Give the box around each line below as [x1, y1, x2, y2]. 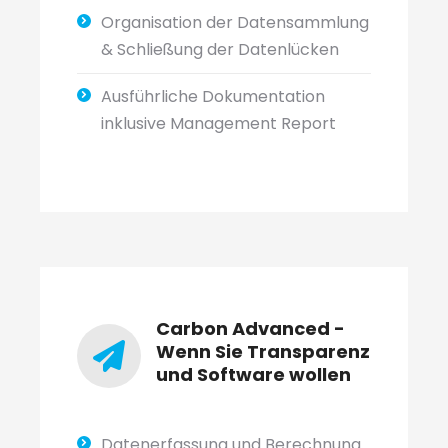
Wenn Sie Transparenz [155, 339, 370, 364]
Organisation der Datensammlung [100, 11, 369, 34]
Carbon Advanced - [155, 316, 345, 341]
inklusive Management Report [100, 112, 336, 135]
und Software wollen [155, 362, 351, 387]
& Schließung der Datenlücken [100, 38, 339, 61]
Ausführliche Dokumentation [100, 85, 325, 108]
